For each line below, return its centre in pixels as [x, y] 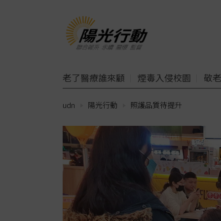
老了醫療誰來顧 [94, 77]
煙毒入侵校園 [164, 77]
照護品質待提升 [156, 105]
